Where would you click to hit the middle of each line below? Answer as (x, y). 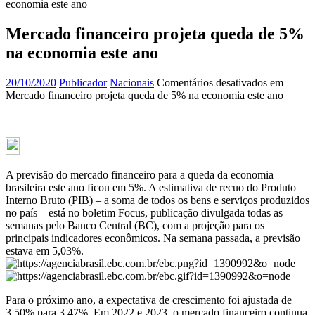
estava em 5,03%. (45, 250)
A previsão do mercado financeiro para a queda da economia (140, 174)
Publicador (83, 82)
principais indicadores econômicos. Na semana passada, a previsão (153, 238)
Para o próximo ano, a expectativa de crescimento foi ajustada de (149, 300)
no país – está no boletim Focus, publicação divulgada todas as (144, 212)
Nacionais (132, 82)
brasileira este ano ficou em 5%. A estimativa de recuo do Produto (151, 187)
